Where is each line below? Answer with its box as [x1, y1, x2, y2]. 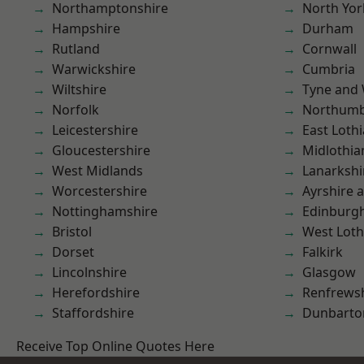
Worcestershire [52, 182, 147, 200]
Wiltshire [52, 80, 106, 98]
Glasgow [302, 263, 356, 281]
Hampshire [52, 19, 120, 37]
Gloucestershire [52, 141, 150, 159]
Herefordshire [52, 284, 140, 301]
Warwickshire [52, 60, 136, 78]
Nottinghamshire [52, 202, 158, 220]
